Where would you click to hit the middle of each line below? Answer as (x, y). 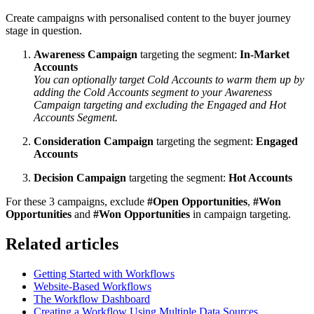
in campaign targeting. (240, 214)
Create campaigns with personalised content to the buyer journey (148, 18)
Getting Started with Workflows (104, 274)
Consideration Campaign (94, 142)
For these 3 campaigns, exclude (76, 202)
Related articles (62, 244)
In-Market (265, 55)
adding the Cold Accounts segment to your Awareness (153, 93)
